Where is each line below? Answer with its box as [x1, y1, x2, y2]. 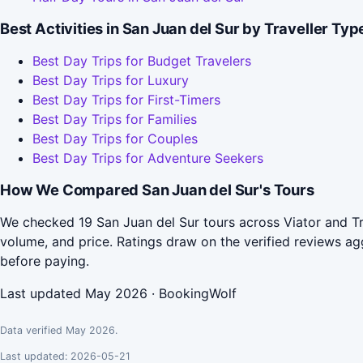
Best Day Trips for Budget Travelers [32, 53, 251, 70]
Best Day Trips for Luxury [32, 72, 189, 89]
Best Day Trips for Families [32, 111, 197, 128]
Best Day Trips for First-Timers [32, 92, 220, 109]
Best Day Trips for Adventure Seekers [32, 150, 263, 167]
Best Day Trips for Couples [32, 130, 198, 147]
